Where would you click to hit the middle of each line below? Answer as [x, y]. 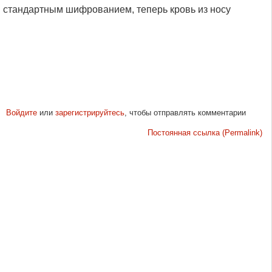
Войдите [21, 113]
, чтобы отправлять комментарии [185, 113]
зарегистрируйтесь [90, 113]
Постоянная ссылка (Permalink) [205, 133]
